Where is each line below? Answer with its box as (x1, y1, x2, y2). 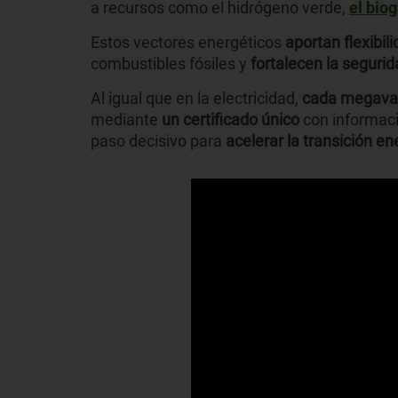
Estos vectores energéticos (91, 33, 285, 52)
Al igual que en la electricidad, (91, 89, 302, 108)
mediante (91, 110, 158, 130)
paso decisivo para (91, 131, 226, 151)
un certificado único (158, 110, 299, 130)
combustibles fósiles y (91, 54, 251, 74)
